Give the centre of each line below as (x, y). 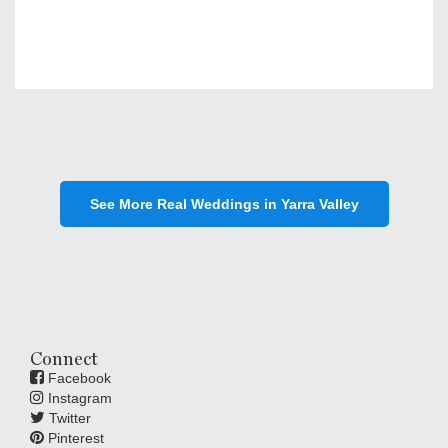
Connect (64, 358)
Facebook (77, 378)
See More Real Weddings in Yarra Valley (224, 204)
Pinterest (74, 438)
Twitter (68, 418)
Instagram (78, 398)
